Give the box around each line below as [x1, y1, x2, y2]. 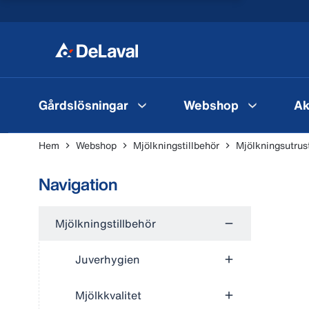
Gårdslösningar [39, 95, 128, 114]
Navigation [39, 172, 118, 197]
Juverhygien [75, 251, 140, 268]
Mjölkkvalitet [75, 287, 141, 303]
